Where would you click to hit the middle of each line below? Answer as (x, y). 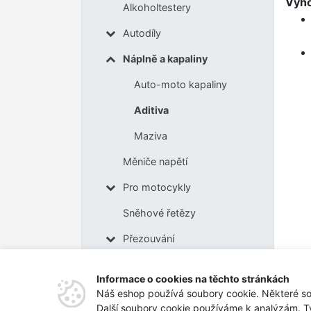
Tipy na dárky (149, 293)
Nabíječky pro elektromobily (188, 264)
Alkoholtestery (157, 8)
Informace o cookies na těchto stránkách (193, 279)
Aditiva (151, 110)
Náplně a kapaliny (165, 59)
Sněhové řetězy (159, 213)
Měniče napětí (155, 162)
